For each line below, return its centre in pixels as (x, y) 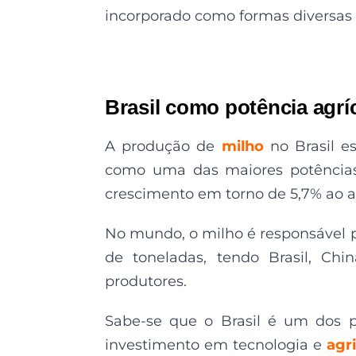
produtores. (146, 281)
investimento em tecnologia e (216, 344)
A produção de (163, 146)
